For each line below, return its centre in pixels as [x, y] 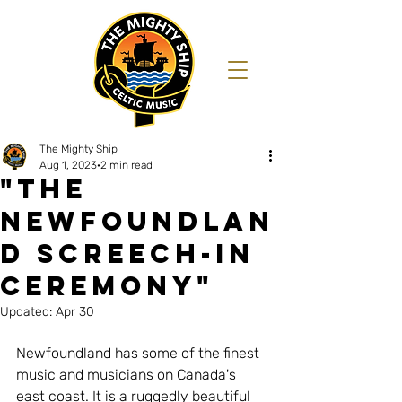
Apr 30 [75, 312]
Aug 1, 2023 [68, 165]
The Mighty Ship [79, 149]
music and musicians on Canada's [128, 375]
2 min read [127, 165]
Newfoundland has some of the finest [140, 353]
